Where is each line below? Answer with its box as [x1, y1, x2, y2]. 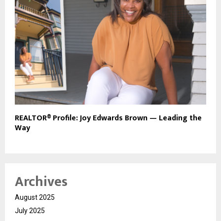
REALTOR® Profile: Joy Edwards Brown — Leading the [15, 111, 202, 125]
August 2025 [15, 193, 55, 201]
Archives [15, 170, 68, 193]
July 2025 [15, 206, 45, 215]
